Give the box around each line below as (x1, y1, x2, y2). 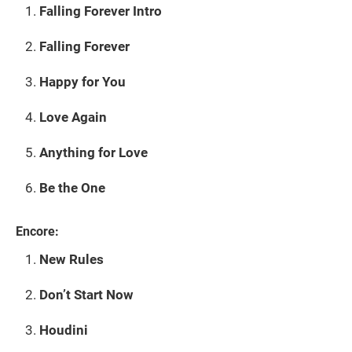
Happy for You (39, 73, 126, 90)
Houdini (39, 321, 88, 338)
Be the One (39, 179, 105, 196)
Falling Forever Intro (39, 2, 162, 19)
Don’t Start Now (39, 286, 134, 302)
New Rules (39, 251, 104, 267)
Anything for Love (39, 144, 148, 160)
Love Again (39, 108, 107, 125)
